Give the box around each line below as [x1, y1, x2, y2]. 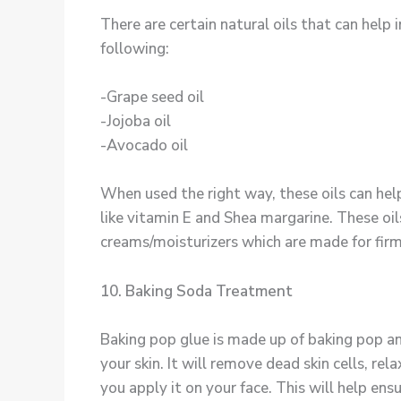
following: [100, 38, 169, 60]
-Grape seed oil [100, 87, 204, 108]
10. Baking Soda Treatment [100, 280, 293, 302]
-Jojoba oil [100, 111, 171, 132]
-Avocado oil [100, 135, 188, 157]
